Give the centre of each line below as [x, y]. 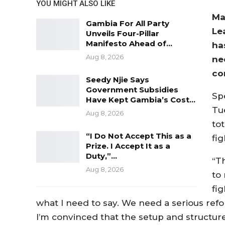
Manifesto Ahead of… [129, 43]
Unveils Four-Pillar [123, 33]
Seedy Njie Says [118, 79]
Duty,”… [101, 156]
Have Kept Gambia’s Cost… [141, 99]
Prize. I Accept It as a [128, 146]
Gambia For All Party [128, 23]
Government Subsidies [132, 89]
